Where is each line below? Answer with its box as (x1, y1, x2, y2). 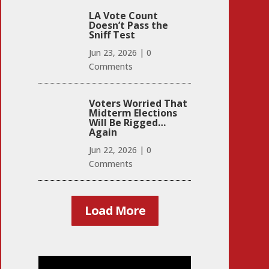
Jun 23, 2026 (88, 46, 137, 58)
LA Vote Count (88, 8, 158, 22)
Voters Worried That (88, 96, 187, 110)
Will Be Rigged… (88, 115, 166, 129)
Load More (84, 202, 145, 219)
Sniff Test (88, 28, 135, 41)
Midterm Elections (88, 106, 177, 119)
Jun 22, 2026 (88, 144, 137, 156)
